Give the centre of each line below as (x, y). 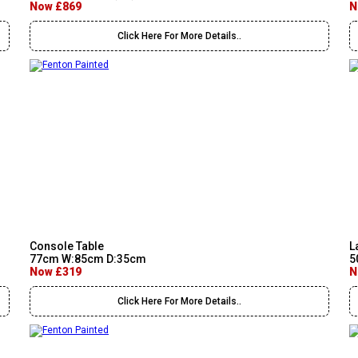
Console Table (67, 246)
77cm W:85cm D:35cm (88, 259)
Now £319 (56, 272)
